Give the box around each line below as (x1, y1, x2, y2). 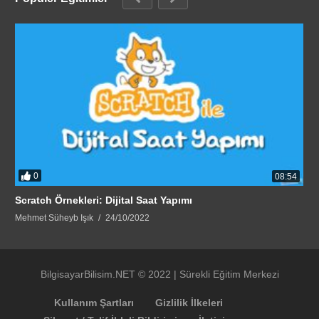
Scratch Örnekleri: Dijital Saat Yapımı (15, 194, 192, 206)
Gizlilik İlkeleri (155, 296, 223, 308)
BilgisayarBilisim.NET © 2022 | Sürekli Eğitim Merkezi (40, 268, 279, 280)
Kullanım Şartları (53, 296, 134, 308)
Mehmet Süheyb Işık (15, 212, 93, 223)
